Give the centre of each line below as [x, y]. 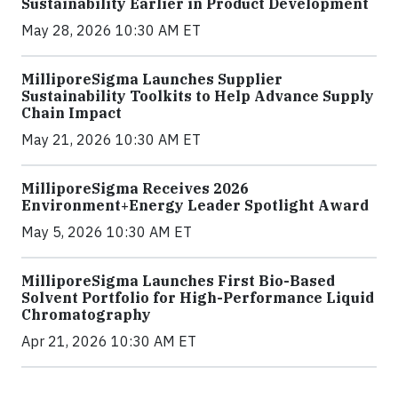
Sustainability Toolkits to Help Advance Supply [198, 96]
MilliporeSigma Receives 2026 [135, 188]
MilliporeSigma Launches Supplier [152, 79]
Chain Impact [72, 112]
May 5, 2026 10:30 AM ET [107, 231]
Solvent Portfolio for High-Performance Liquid [198, 297]
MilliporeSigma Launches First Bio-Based [178, 280]
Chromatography [86, 314]
